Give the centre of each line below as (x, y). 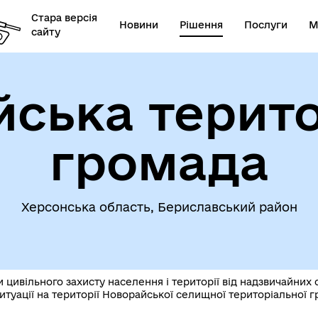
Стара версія (64, 17)
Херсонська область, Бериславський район (159, 207)
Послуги (266, 24)
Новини (139, 24)
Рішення (202, 24)
